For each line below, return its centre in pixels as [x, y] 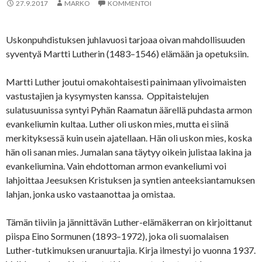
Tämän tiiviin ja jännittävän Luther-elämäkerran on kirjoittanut [129, 222]
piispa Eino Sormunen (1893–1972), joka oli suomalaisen [117, 236]
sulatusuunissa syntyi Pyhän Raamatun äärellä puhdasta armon [129, 110]
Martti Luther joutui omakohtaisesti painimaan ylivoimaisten [126, 82]
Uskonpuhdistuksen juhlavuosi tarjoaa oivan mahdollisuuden [125, 40]
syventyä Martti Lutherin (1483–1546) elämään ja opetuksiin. [127, 54]
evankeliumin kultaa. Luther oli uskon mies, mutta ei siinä [117, 124]
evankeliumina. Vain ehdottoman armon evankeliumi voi [116, 166]
